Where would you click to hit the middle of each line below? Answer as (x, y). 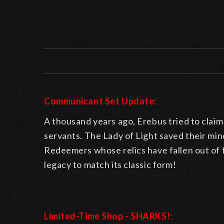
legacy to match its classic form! (110, 165)
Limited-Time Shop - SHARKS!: (108, 216)
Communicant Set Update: (100, 101)
